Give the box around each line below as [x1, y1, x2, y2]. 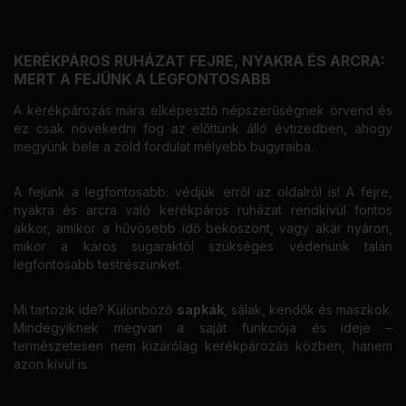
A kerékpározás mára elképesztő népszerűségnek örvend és [14, 101, 392, 118]
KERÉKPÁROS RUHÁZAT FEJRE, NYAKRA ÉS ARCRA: [14, 51, 385, 70]
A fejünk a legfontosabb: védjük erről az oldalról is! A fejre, [14, 183, 392, 199]
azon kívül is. [14, 355, 97, 372]
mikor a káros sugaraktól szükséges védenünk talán [14, 237, 392, 254]
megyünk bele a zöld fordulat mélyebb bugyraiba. [14, 138, 317, 154]
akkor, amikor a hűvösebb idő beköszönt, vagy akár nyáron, [14, 219, 392, 236]
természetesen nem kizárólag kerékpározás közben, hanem [14, 337, 392, 353]
